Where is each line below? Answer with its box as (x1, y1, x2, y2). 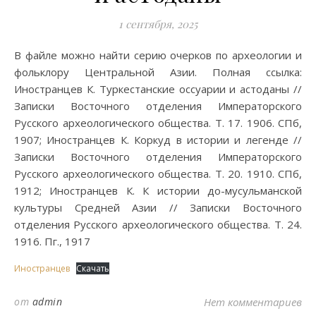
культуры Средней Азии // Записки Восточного (14, 200, 302, 214)
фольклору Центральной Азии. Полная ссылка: (14, 65, 302, 79)
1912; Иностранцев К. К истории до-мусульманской (14, 183, 302, 197)
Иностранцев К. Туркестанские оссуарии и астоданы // (14, 82, 302, 96)
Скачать (76, 262, 109, 274)
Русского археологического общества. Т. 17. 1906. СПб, (14, 116, 302, 130)
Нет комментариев (204, 295, 302, 309)
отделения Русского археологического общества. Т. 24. (14, 217, 302, 231)
